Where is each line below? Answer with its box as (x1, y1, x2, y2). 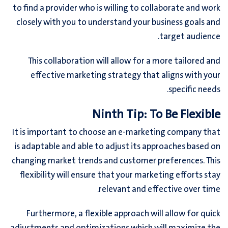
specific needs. (168, 83, 220, 97)
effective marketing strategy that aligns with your (31, 69, 220, 83)
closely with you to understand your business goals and (16, 16, 220, 30)
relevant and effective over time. (99, 183, 220, 197)
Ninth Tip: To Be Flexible (92, 105, 220, 125)
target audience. (159, 30, 220, 44)
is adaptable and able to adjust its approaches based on (14, 140, 220, 154)
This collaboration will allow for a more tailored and (28, 54, 220, 69)
